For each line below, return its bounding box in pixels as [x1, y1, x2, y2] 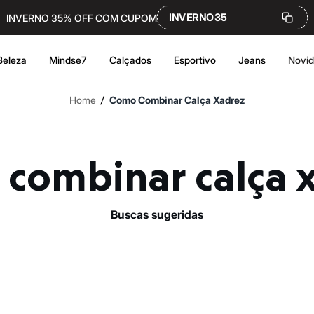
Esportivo [174, 54, 216, 66]
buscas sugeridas [118, 207, 203, 221]
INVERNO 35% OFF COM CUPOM [6, 11, 157, 24]
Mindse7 [49, 54, 87, 66]
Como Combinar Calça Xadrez [109, 94, 245, 106]
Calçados [109, 54, 151, 66]
